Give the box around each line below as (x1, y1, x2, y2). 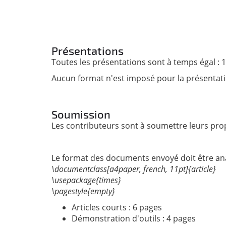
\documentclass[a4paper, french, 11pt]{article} (51, 163, 216, 175)
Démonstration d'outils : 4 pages (72, 213, 196, 224)
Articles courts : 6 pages (72, 202, 162, 213)
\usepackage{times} (51, 175, 121, 186)
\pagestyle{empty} (51, 186, 115, 197)
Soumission (51, 107, 110, 121)
